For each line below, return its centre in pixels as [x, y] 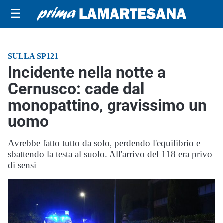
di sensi [22, 165]
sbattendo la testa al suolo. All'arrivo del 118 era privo [110, 154]
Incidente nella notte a [87, 72]
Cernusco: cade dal [76, 89]
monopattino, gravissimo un [107, 105]
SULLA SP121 [33, 56]
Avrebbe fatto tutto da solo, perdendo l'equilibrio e [104, 143]
